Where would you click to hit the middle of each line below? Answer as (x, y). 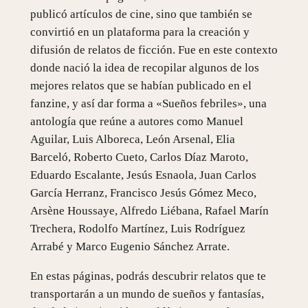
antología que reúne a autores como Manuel (136, 121)
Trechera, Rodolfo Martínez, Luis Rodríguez (137, 228)
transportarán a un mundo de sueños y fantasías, (147, 294)
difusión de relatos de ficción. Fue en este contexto (154, 49)
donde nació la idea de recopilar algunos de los (144, 67)
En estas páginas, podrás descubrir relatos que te (148, 276)
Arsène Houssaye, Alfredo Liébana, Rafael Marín (149, 210)
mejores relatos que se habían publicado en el (141, 85)
